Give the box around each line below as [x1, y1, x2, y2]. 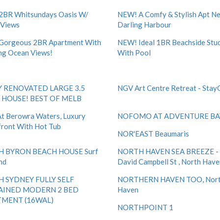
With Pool [117, 48, 151, 57]
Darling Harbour [117, 20, 171, 29]
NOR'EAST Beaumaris [117, 129, 189, 138]
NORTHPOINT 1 [117, 203, 173, 212]
